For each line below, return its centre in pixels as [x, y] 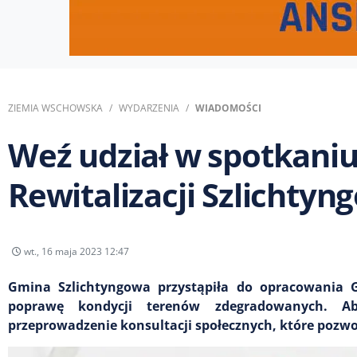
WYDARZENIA [149, 108]
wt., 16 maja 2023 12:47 [75, 251]
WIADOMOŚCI [228, 108]
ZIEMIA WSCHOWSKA [55, 108]
